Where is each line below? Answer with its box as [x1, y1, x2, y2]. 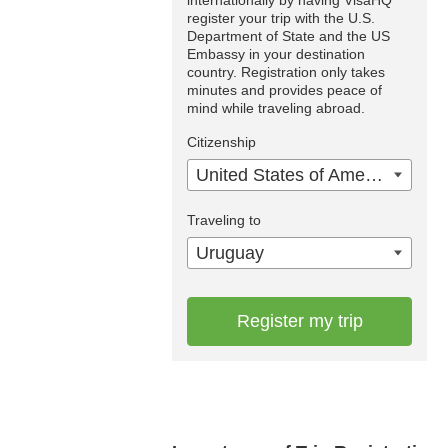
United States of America [365, 165, 383, 186]
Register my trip [236, 311, 363, 332]
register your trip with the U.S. [187, 10, 375, 27]
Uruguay [196, 243, 264, 264]
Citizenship [187, 134, 256, 151]
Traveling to [187, 212, 261, 229]
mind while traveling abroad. [187, 100, 365, 117]
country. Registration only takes [187, 64, 385, 81]
